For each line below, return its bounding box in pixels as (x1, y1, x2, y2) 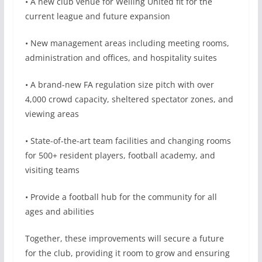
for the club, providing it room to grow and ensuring (25, 247, 230, 258)
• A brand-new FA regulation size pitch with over (25, 78, 214, 90)
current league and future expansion (25, 10, 170, 22)
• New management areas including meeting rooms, (25, 37, 229, 49)
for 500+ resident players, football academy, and (25, 149, 215, 161)
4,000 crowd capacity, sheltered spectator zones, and (25, 93, 233, 105)
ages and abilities (25, 205, 94, 217)
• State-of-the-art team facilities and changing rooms (25, 135, 231, 146)
